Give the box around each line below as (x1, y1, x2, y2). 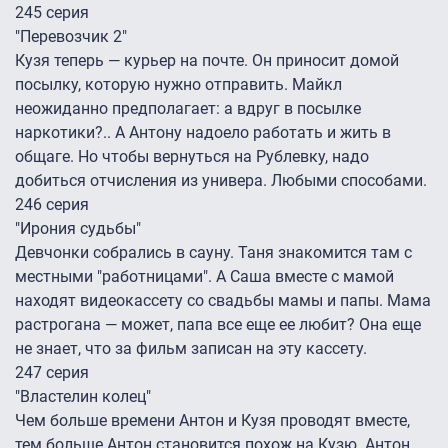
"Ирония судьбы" (15, 219, 141, 239)
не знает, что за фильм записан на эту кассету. (15, 339, 367, 359)
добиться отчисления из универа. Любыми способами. (15, 171, 427, 191)
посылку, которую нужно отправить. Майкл (15, 75, 342, 95)
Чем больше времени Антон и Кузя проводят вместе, (15, 411, 410, 431)
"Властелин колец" (15, 387, 151, 407)
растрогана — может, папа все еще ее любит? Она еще (15, 315, 421, 335)
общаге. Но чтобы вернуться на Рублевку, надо (15, 147, 369, 167)
